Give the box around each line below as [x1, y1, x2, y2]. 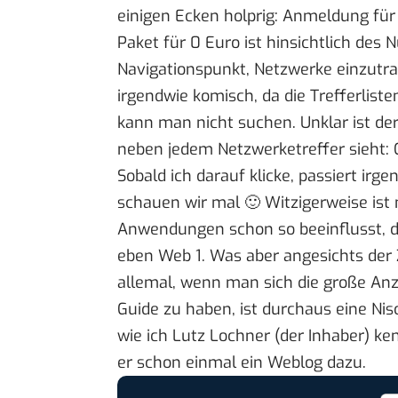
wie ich [117, 325, 172, 347]
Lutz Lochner [172, 325, 270, 347]
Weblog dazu [267, 352, 362, 374]
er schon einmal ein [117, 352, 267, 374]
